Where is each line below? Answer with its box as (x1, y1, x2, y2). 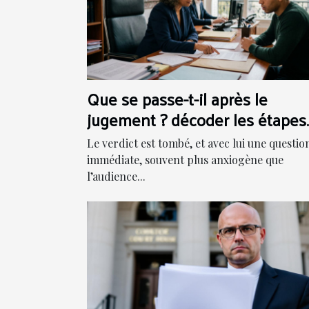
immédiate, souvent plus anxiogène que (87, 152, 283, 167)
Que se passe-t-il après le (87, 83, 268, 114)
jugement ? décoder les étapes (87, 103, 306, 134)
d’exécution (87, 124, 170, 155)
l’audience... (87, 168, 146, 183)
